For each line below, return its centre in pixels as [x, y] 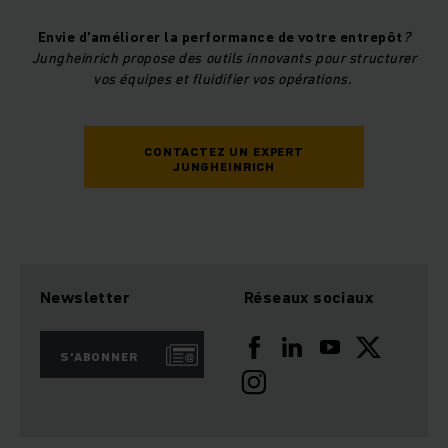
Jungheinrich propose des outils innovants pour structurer [224, 58]
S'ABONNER [99, 357]
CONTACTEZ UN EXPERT [224, 152]
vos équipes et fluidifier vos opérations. [224, 79]
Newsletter [85, 297]
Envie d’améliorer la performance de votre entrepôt [220, 37]
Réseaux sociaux [308, 297]
